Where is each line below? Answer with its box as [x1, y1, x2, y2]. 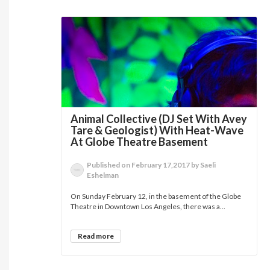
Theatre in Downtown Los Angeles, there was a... [71, 202, 226, 211]
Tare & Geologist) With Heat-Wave [71, 124, 244, 137]
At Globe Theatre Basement [71, 135, 209, 148]
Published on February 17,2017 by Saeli [87, 160, 216, 169]
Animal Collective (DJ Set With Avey [71, 112, 248, 125]
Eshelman [87, 171, 119, 180]
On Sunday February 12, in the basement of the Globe [71, 192, 242, 201]
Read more [78, 231, 115, 240]
